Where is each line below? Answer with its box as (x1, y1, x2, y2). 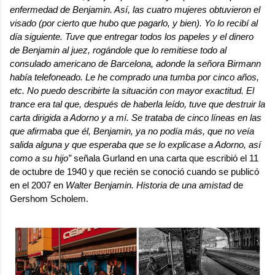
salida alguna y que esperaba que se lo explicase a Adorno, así (10, 139, 261, 150)
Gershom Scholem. (10, 193, 88, 204)
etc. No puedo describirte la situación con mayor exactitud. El (10, 85, 254, 96)
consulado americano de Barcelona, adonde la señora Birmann (10, 58, 261, 69)
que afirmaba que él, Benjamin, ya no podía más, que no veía (10, 125, 254, 136)
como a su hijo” (10, 152, 74, 163)
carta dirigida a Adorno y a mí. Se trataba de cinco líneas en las (10, 112, 261, 123)
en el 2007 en (10, 179, 66, 190)
